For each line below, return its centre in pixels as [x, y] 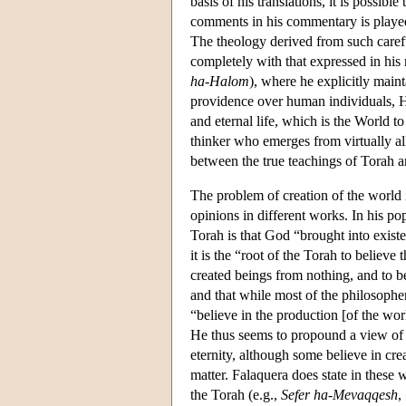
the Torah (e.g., [236, 394]
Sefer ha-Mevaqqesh [339, 394]
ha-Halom [220, 81]
